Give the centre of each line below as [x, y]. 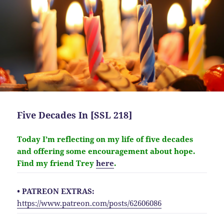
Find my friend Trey [57, 163]
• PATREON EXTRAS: [56, 191]
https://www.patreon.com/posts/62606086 [89, 203]
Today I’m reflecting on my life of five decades [105, 139]
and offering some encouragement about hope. [106, 151]
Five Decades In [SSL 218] [75, 115]
